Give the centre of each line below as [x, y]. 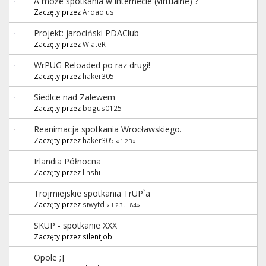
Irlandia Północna [67, 161]
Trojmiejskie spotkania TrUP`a [92, 193]
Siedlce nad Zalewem [75, 97]
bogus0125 [102, 108]
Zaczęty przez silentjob [73, 236]
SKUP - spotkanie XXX [75, 225]
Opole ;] [49, 257]
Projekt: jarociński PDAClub [86, 33]
